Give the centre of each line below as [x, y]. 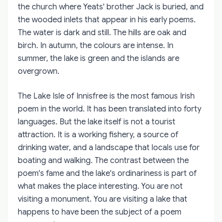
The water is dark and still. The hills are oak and [102, 32]
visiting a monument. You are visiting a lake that [103, 199]
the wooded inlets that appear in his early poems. [107, 20]
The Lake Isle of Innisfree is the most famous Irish [106, 96]
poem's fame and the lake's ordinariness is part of [107, 173]
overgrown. [39, 71]
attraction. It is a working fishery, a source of [98, 135]
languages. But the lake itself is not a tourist [97, 122]
